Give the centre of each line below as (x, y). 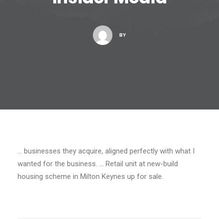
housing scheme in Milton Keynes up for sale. (90, 176)
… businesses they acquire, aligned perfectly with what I (106, 151)
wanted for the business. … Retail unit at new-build (98, 164)
